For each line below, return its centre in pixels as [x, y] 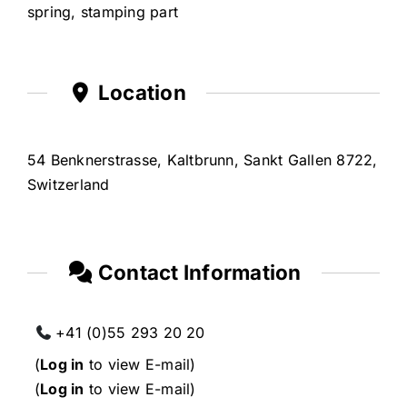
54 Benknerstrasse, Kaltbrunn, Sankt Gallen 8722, [202, 159]
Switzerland [68, 184]
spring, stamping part [103, 12]
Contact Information [197, 272]
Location [139, 93]
